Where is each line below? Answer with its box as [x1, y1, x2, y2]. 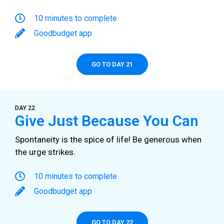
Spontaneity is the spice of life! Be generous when [15, 134, 201, 145]
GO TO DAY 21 [91, 60, 133, 68]
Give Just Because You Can [15, 112, 198, 130]
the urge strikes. [15, 147, 75, 157]
